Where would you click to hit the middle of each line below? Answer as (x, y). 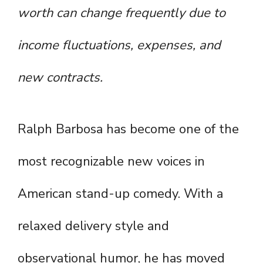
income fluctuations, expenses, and (119, 45)
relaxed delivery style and (93, 226)
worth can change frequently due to (122, 13)
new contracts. (60, 78)
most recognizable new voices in (111, 162)
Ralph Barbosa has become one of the (128, 129)
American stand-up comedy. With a (120, 194)
